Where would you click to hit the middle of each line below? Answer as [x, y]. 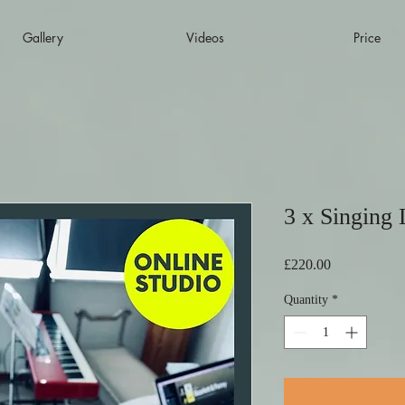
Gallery [43, 38]
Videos [205, 38]
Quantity [306, 299]
